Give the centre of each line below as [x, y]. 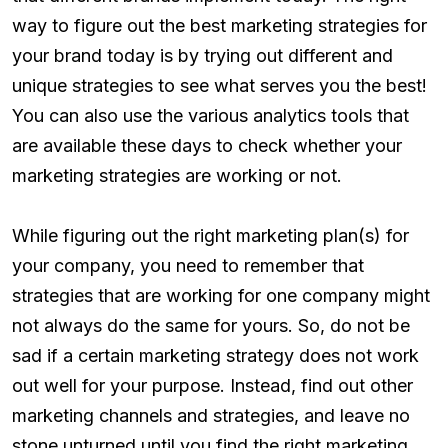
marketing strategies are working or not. [177, 176]
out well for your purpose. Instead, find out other [212, 386]
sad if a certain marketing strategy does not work [215, 356]
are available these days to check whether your [207, 146]
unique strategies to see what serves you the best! [219, 86]
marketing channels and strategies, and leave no [211, 416]
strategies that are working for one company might [221, 296]
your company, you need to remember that [188, 266]
